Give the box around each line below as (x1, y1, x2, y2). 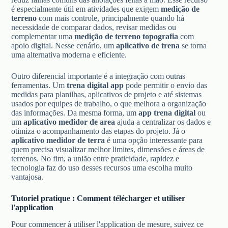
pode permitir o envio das (124, 81, 208, 90)
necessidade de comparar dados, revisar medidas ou (11, 23, 177, 32)
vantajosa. (11, 173, 44, 182)
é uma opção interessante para (105, 136, 203, 145)
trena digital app (67, 81, 124, 90)
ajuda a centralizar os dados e (115, 118, 211, 127)
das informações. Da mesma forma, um (11, 108, 139, 118)
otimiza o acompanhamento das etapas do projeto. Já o (11, 127, 186, 136)
